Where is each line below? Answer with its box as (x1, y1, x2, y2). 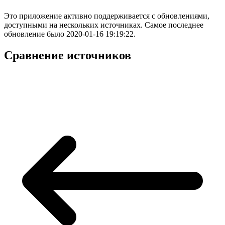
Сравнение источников (4, 49, 131, 62)
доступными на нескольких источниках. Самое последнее (4, 21, 203, 30)
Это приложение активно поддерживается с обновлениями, (4, 12, 209, 21)
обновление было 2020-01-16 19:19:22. (4, 30, 136, 39)
